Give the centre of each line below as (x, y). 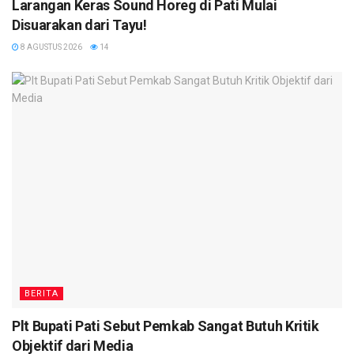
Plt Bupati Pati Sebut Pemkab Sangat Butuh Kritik (166, 326)
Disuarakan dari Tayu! (79, 24)
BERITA (41, 293)
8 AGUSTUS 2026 (51, 47)
